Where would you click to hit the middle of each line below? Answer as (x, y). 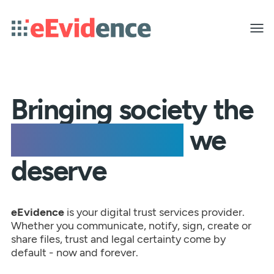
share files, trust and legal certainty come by (118, 239)
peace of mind (97, 140)
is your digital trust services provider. (154, 212)
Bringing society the (132, 109)
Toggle (257, 20)
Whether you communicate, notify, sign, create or (131, 225)
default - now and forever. (74, 252)
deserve (58, 171)
